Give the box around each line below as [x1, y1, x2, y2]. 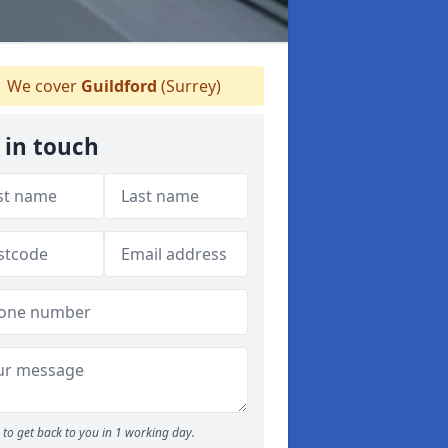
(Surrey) [157, 75, 221, 97]
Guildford [81, 75, 157, 97]
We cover [3, 75, 81, 97]
